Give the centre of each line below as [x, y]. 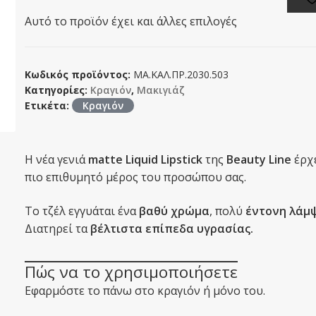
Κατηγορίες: [57, 90]
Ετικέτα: [48, 106]
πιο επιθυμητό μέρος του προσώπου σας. [135, 177]
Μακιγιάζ [160, 90]
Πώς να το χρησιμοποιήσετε [131, 272]
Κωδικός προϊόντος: [79, 75]
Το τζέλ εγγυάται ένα [81, 211]
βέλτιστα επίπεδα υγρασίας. [171, 228]
